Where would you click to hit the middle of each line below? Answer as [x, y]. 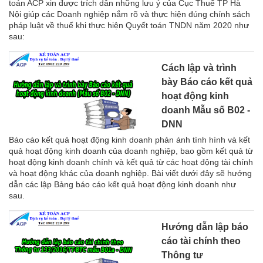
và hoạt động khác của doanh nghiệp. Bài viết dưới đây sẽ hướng [130, 173]
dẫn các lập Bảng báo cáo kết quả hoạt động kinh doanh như [122, 185]
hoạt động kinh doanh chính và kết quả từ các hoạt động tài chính [131, 162]
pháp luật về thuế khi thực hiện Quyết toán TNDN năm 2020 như [129, 26]
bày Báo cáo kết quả [207, 82]
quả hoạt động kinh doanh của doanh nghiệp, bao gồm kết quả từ [131, 151]
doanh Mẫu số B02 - [206, 110]
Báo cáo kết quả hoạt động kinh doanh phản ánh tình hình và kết [129, 140]
